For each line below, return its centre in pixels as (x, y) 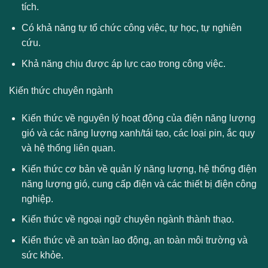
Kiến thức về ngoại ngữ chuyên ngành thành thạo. (127, 220)
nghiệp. (37, 199)
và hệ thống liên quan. (68, 148)
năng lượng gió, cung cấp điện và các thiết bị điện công (139, 184)
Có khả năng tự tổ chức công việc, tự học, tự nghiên (131, 28)
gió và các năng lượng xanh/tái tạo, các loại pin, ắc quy (138, 133)
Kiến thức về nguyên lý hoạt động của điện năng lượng (138, 118)
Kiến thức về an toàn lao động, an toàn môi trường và (134, 240)
